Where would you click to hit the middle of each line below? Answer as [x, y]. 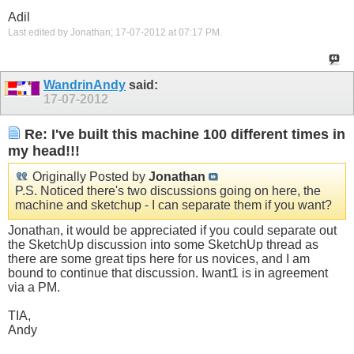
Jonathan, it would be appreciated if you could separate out [172, 230]
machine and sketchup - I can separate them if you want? [173, 205]
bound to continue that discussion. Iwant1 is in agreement [168, 273]
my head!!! [44, 151]
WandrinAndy [85, 85]
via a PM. [34, 287]
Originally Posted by [89, 176]
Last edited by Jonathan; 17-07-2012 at [93, 33]
